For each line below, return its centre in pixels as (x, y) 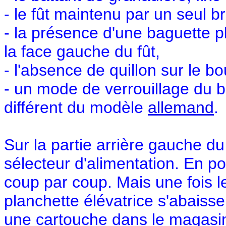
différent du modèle (76, 107)
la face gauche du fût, (82, 51)
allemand (181, 107)
